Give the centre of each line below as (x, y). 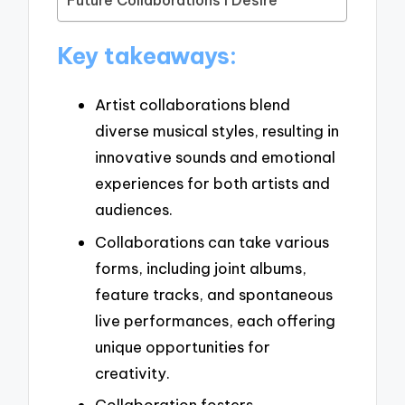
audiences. (134, 209)
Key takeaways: (147, 57)
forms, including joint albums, (201, 268)
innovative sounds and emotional (215, 156)
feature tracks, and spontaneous (214, 294)
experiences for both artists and (212, 183)
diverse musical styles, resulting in (217, 130)
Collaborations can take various (212, 241)
